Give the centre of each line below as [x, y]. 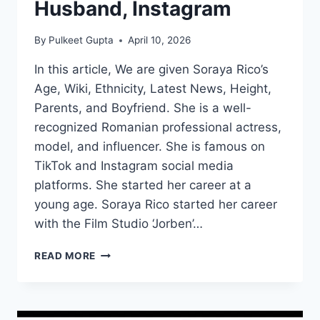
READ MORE [65, 256]
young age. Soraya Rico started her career [156, 205]
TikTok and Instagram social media [134, 166]
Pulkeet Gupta [81, 40]
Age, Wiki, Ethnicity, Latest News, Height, [153, 89]
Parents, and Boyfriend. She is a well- [143, 108]
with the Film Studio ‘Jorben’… [119, 224]
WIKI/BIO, [120, 282]
